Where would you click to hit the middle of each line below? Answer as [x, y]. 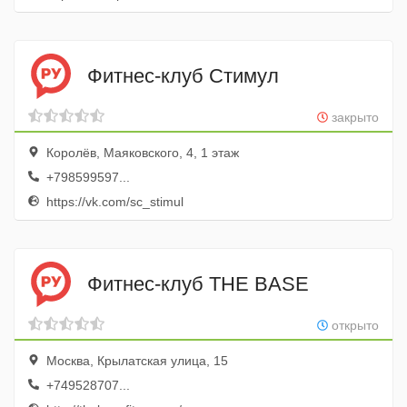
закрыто [353, 117]
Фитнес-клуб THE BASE [198, 283]
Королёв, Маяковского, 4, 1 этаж [141, 153]
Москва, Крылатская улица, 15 [135, 361]
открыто [353, 325]
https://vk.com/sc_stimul [113, 202]
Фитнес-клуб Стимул [183, 75]
